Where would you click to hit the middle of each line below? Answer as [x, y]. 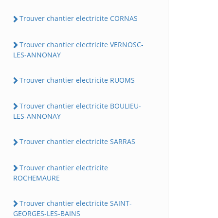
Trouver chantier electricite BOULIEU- [80, 106]
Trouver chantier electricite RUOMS [77, 80]
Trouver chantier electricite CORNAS [79, 18]
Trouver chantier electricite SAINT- [76, 203]
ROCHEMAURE [36, 178]
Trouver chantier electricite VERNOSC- [82, 44]
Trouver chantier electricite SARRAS [77, 142]
